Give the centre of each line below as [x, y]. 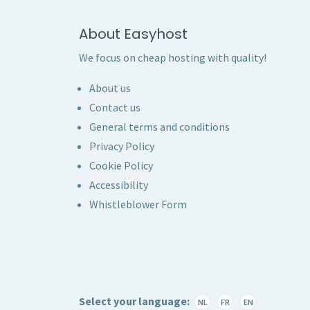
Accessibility [119, 185]
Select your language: [134, 301]
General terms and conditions [159, 127]
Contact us [115, 107]
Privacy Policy [122, 146]
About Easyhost [133, 34]
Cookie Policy [121, 165]
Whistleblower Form [138, 204]
